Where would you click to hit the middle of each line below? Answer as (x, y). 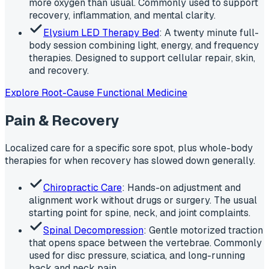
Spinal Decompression (93, 230)
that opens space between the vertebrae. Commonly (145, 243)
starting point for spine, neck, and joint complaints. (140, 213)
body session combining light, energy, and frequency (144, 45)
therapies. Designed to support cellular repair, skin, (142, 58)
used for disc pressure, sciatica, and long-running (137, 255)
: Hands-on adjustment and (181, 187)
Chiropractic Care (83, 187)
